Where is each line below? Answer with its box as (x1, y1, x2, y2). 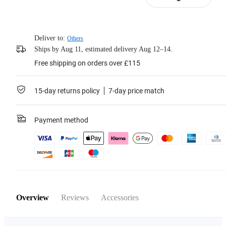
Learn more (27, 15, 54, 22)
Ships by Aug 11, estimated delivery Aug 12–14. (34, 45, 173, 53)
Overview (16, 193, 49, 202)
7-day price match (108, 87, 164, 95)
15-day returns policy (34, 87, 100, 95)
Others (67, 35, 83, 42)
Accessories (101, 193, 139, 202)
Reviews (61, 193, 89, 202)
